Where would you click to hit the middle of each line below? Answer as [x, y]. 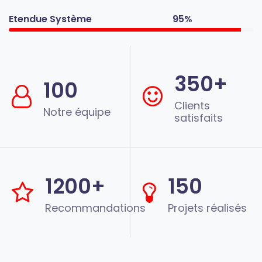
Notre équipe [77, 112]
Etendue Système [50, 19]
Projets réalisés [207, 208]
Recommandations [95, 208]
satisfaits [199, 118]
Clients [192, 106]
